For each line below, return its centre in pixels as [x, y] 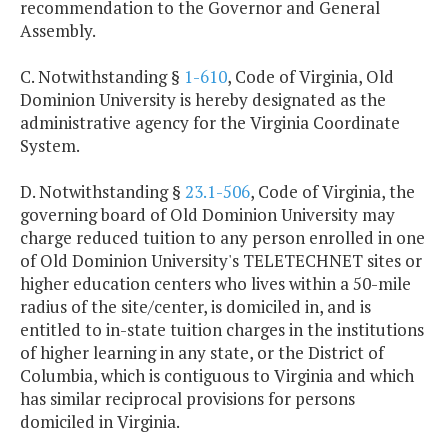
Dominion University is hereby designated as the [203, 100]
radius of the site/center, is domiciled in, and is [195, 307]
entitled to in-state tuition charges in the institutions [222, 330]
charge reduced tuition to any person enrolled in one [222, 238]
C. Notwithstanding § [102, 77]
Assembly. [58, 31]
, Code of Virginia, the [332, 192]
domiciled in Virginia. [100, 422]
